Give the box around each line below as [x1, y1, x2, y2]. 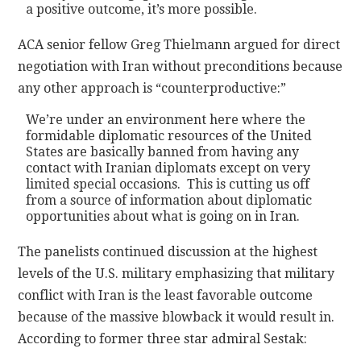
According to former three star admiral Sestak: [18, 330, 308, 346]
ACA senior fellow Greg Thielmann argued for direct [18, 36, 341, 52]
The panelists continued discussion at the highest [18, 243, 318, 259]
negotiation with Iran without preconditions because [18, 58, 343, 74]
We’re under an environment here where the [26, 111, 306, 127]
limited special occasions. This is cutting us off [26, 176, 310, 192]
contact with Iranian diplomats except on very [26, 160, 311, 176]
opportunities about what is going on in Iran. [26, 208, 301, 224]
